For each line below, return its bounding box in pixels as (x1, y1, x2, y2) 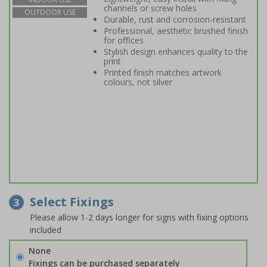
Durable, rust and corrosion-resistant (104, 14, 246, 25)
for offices (104, 35, 144, 46)
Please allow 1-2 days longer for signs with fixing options (30, 212, 249, 223)
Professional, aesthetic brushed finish (104, 25, 248, 36)
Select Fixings (30, 194, 114, 210)
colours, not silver (104, 76, 172, 88)
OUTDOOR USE (24, 7, 76, 17)
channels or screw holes (104, 2, 197, 14)
